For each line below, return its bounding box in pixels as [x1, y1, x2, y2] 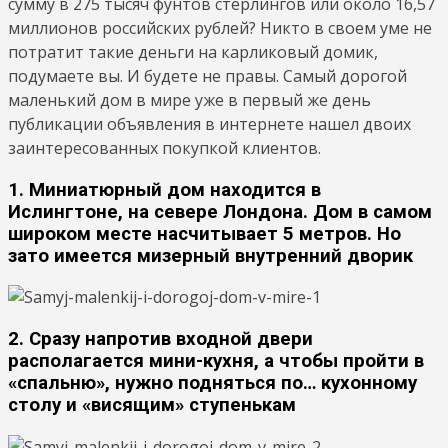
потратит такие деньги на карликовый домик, [8, 40, 378, 63]
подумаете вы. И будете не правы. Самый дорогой [8, 64, 407, 87]
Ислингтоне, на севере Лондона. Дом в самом [8, 200, 432, 223]
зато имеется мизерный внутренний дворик [8, 244, 413, 267]
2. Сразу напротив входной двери [8, 327, 313, 350]
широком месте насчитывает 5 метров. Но [8, 222, 401, 245]
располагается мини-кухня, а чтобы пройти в [8, 349, 424, 372]
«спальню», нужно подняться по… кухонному [8, 371, 417, 394]
